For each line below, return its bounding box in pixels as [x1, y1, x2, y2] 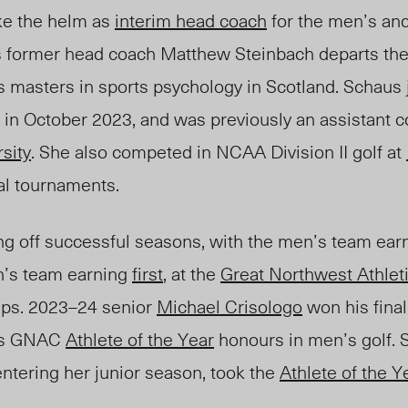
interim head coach [115, 6, 267, 35]
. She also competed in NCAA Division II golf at [31, 138, 406, 166]
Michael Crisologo [157, 292, 302, 321]
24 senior [77, 292, 157, 321]
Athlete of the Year [66, 325, 214, 353]
